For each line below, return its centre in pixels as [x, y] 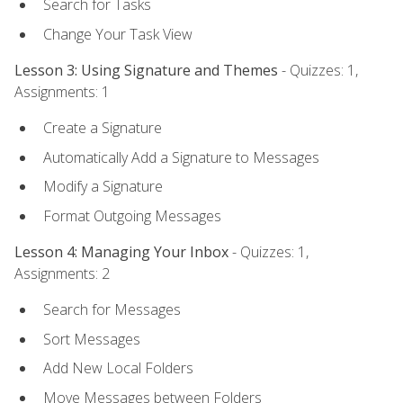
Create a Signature [103, 128]
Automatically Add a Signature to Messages [181, 157]
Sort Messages [92, 339]
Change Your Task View [118, 34]
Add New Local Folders [118, 368]
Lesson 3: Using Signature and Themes [146, 70]
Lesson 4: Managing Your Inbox [121, 252]
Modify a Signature [103, 187]
